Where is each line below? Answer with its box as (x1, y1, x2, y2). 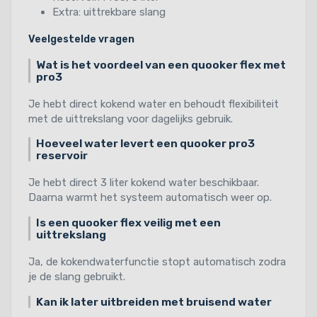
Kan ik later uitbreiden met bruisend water (35, 294, 272, 309)
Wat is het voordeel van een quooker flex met (35, 57, 286, 71)
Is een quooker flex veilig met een (35, 216, 221, 229)
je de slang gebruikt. (28, 270, 125, 283)
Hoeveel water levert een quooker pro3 (35, 137, 255, 151)
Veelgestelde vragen (28, 33, 134, 45)
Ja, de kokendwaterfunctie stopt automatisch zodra (28, 255, 286, 268)
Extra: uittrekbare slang (52, 5, 166, 18)
